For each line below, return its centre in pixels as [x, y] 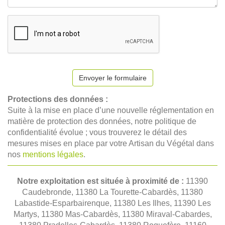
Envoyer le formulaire [113, 78]
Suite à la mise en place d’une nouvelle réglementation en [111, 110]
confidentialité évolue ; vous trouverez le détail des [97, 132]
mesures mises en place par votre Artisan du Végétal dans [111, 143]
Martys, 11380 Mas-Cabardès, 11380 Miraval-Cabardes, [113, 214]
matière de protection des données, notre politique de [102, 121]
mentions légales [53, 154]
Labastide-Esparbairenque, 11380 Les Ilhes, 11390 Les [113, 203]
